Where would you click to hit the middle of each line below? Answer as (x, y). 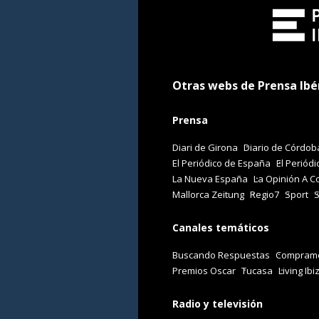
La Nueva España (210, 179)
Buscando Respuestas (221, 255)
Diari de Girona (205, 148)
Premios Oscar (204, 270)
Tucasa (257, 270)
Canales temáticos (221, 227)
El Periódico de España (221, 163)
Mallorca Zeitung (208, 195)
